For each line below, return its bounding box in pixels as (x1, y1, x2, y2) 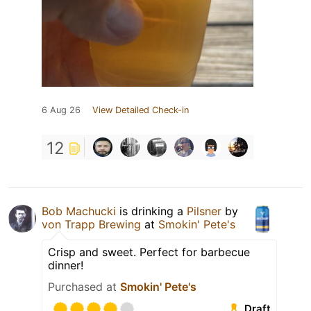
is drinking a (116, 203, 187, 218)
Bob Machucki (42, 203, 116, 218)
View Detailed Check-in (92, 104, 189, 115)
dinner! (48, 258, 83, 272)
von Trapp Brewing (42, 217, 141, 231)
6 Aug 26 (42, 104, 81, 115)
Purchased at (48, 279, 120, 294)
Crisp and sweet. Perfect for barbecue (48, 244, 250, 259)
